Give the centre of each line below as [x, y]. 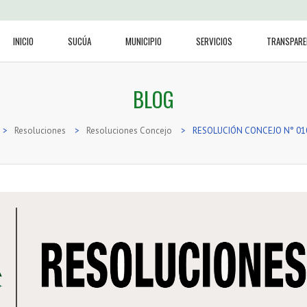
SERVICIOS [214, 41]
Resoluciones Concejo [129, 131]
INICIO [23, 41]
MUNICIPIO [144, 41]
